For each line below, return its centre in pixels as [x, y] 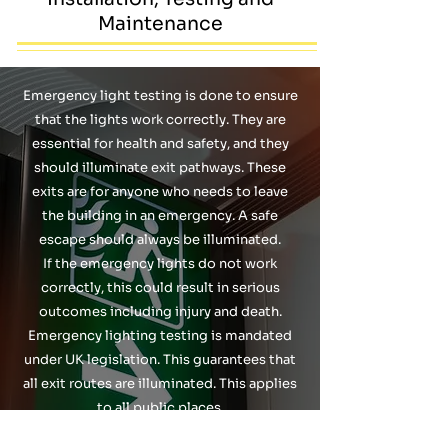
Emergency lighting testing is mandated [160, 335]
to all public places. [160, 407]
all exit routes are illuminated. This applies [160, 383]
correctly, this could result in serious [160, 287]
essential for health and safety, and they [160, 143]
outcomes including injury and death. [160, 311]
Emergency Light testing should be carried [160, 431]
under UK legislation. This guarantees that [160, 359]
